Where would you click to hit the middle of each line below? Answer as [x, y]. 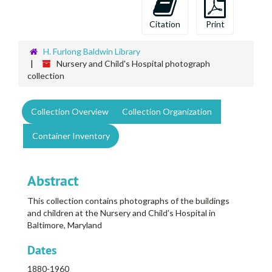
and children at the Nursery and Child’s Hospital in [121, 213]
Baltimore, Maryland [65, 225]
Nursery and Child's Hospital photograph [133, 64]
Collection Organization [167, 112]
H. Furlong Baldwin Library [92, 52]
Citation [165, 24]
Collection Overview [70, 112]
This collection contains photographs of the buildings [128, 201]
